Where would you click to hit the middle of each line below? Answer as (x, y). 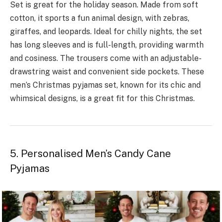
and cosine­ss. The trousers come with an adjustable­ (106, 58)
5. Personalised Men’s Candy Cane (90, 154)
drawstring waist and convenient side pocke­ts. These (107, 72)
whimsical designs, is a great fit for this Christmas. (102, 99)
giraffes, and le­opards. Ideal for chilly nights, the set (106, 32)
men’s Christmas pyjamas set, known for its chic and (105, 85)
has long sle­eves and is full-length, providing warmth (107, 45)
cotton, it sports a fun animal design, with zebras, (100, 18)
